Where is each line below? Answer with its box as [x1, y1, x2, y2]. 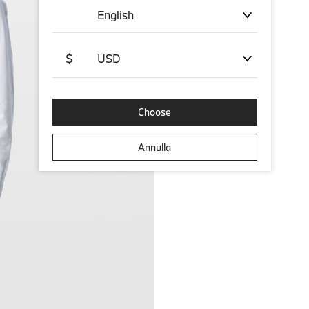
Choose [138, 106, 171, 119]
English [97, 8, 134, 22]
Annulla [138, 141, 171, 154]
